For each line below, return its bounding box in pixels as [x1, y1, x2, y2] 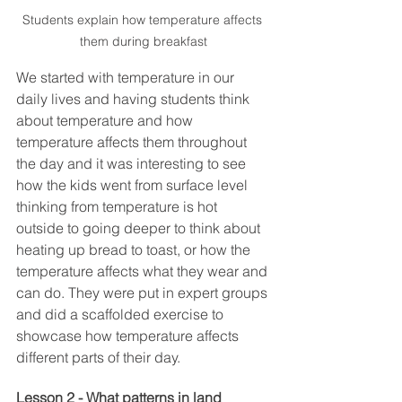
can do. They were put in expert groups [16, 284, 271, 302]
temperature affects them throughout [16, 133, 250, 152]
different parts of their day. [16, 348, 184, 367]
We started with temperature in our [16, 68, 238, 87]
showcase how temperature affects [16, 327, 242, 345]
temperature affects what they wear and [16, 262, 271, 281]
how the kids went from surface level [16, 176, 251, 195]
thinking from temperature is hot [16, 197, 221, 216]
